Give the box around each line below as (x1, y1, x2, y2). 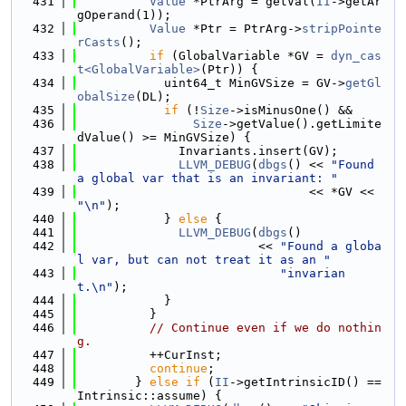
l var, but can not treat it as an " (77, 253, 331, 266)
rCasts (77, 35, 121, 49)
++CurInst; (77, 348, 222, 362)
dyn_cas (331, 49, 382, 63)
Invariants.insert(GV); (77, 144, 338, 158)
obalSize (77, 90, 135, 103)
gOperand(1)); (77, 8, 171, 22)
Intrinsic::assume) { (77, 389, 222, 402)
